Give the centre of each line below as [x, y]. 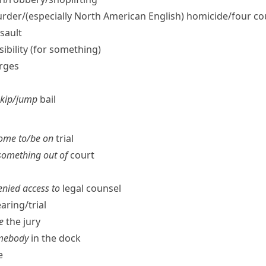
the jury [22, 221]
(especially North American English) [105, 16]
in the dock [55, 238]
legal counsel [91, 188]
